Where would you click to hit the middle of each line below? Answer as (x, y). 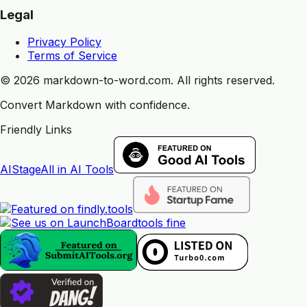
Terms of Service (72, 56)
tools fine (162, 223)
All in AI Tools (77, 170)
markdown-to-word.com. (108, 81)
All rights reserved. (226, 81)
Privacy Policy (64, 42)
